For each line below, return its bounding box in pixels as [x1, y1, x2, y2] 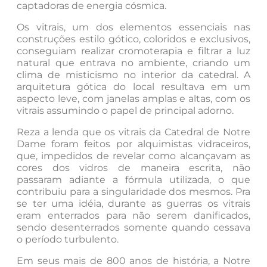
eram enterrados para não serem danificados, [17, 210, 250, 222]
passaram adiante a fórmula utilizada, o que [17, 174, 250, 186]
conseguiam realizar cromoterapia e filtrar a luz [17, 45, 250, 57]
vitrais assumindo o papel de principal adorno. [17, 105, 234, 117]
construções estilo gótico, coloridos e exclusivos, [17, 33, 250, 45]
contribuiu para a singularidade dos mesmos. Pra [17, 186, 250, 198]
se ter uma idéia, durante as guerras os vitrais [17, 198, 250, 210]
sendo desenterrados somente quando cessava [17, 222, 250, 234]
